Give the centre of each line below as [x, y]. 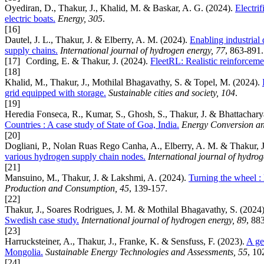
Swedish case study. [42, 220]
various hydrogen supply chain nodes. [75, 156]
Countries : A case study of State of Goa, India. [92, 124]
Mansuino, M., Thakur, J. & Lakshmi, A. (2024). [97, 177]
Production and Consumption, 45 [67, 188]
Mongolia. [24, 252]
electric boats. [30, 18]
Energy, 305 [80, 18]
